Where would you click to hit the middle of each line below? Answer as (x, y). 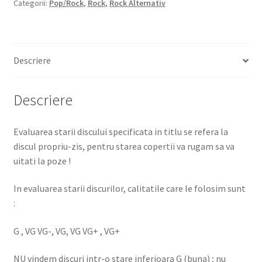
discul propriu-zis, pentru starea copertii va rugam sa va (124, 146)
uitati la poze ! (42, 161)
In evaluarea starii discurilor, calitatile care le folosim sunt (129, 189)
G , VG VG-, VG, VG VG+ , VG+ (66, 231)
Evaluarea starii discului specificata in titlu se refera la (120, 131)
